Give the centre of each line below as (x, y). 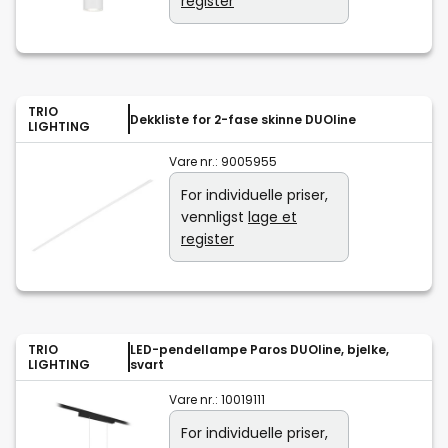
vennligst (214, 217)
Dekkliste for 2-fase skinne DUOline (243, 119)
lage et (272, 217)
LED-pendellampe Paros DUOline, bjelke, (259, 350)
